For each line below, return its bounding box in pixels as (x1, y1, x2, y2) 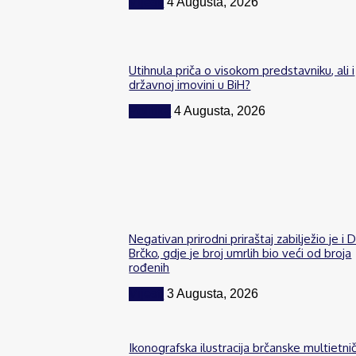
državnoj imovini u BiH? (129, 77, 251, 93)
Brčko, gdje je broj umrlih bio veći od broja (129, 245, 352, 261)
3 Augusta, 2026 (167, 286, 259, 300)
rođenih (129, 259, 170, 275)
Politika (129, 104, 172, 118)
